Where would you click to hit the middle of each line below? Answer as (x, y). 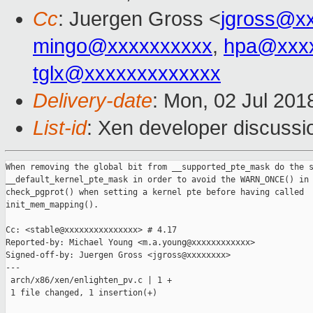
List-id (60, 128)
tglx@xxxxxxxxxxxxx (127, 74)
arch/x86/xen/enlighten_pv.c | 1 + (89, 281)
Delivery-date (93, 101)
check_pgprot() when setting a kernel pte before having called (155, 192)
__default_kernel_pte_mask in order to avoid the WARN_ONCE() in (157, 180)
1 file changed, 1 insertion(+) (81, 293)
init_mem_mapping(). (52, 205)
